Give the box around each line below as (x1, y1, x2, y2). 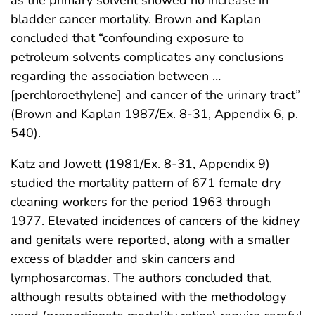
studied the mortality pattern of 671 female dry (11, 174, 281, 191)
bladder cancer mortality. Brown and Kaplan (11, 10, 261, 27)
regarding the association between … (11, 67, 221, 84)
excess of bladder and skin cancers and (11, 250, 236, 267)
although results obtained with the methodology (11, 288, 286, 305)
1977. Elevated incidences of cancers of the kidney (11, 212, 300, 229)
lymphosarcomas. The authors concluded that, (11, 269, 272, 286)
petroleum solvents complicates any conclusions (11, 48, 284, 65)
